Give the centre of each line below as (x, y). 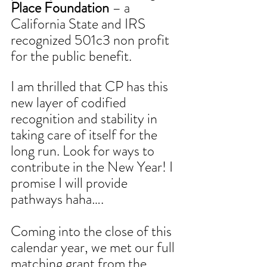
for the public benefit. (73, 56)
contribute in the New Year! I (93, 167)
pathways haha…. (57, 199)
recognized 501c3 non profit (91, 40)
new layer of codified (70, 103)
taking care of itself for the (86, 135)
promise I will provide (71, 183)
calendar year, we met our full (94, 248)
